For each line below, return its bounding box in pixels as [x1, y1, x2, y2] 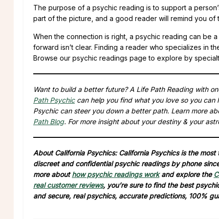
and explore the [159, 170, 214, 178]
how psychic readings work [72, 170, 159, 178]
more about [33, 170, 72, 178]
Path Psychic [33, 95, 75, 104]
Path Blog [33, 117, 64, 126]
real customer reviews [33, 180, 103, 189]
